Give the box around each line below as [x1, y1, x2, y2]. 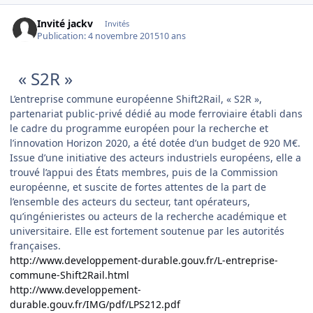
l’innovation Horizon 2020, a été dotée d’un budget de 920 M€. [10, 136, 300, 150]
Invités [104, 18, 129, 29]
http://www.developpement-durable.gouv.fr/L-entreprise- [10, 254, 278, 268]
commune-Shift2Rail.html [10, 268, 129, 282]
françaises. [10, 239, 61, 253]
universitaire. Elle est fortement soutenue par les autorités [10, 224, 284, 238]
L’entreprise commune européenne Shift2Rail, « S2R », [10, 92, 262, 106]
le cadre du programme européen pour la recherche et [10, 122, 268, 136]
